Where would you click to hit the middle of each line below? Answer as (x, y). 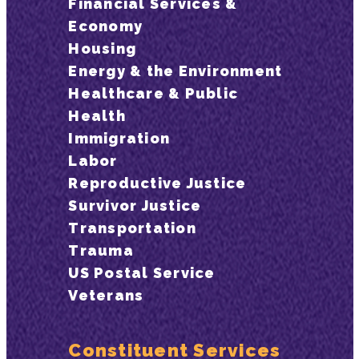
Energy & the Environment (175, 71)
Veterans (106, 295)
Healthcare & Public (153, 93)
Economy (106, 26)
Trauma (101, 250)
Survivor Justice (135, 205)
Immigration (119, 138)
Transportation (132, 228)
